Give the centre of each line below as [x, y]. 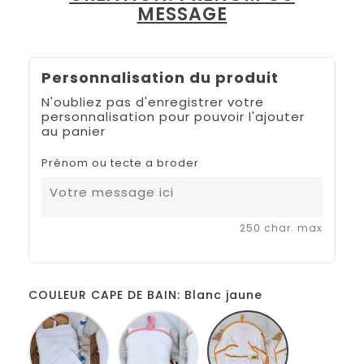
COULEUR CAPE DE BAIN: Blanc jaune [145, 295]
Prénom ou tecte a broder [120, 162]
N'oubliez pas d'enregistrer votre [153, 102]
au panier [74, 131]
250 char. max [281, 227]
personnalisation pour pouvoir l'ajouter [173, 116]
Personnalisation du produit [160, 77]
